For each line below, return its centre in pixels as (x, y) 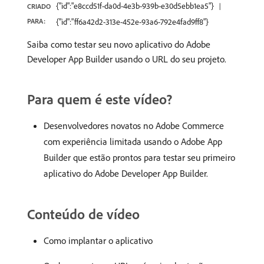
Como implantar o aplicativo (98, 240)
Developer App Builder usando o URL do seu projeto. (127, 59)
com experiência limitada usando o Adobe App (133, 141)
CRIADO (39, 6)
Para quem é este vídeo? (100, 99)
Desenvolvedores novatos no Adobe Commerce (134, 126)
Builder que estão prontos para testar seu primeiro (139, 157)
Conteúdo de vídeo (83, 214)
